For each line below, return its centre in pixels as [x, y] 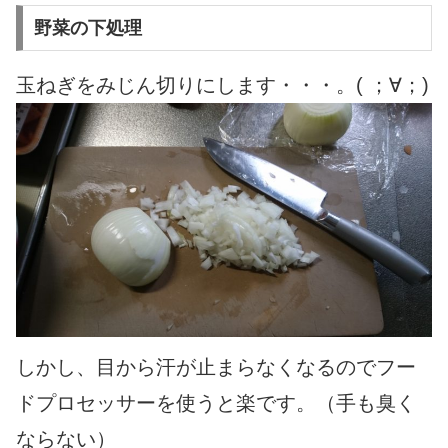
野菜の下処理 [87, 28]
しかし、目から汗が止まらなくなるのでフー [216, 367]
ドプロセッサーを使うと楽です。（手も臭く [216, 403]
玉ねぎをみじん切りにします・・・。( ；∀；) [222, 85]
